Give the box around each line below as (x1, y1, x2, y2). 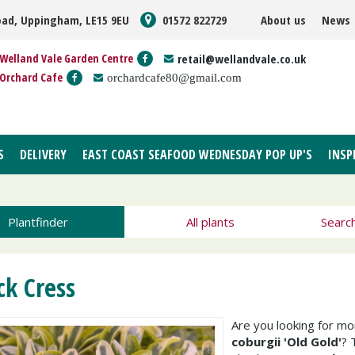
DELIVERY (20, 146, 67, 163)
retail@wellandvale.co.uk (177, 51, 306, 67)
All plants (185, 214, 235, 230)
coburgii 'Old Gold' (231, 334, 342, 349)
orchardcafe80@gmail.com (107, 71, 242, 83)
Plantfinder (7, 214, 68, 230)
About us (261, 12, 306, 28)
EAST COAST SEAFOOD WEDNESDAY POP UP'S (82, 146, 312, 163)
